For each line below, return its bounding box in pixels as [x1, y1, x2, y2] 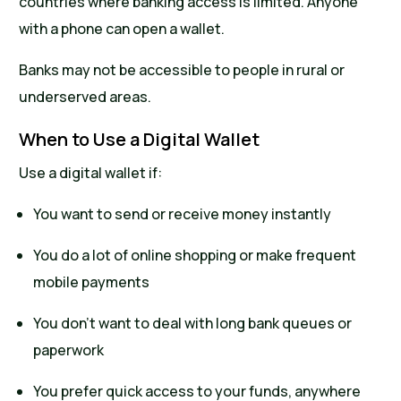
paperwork [33, 340, 105, 361]
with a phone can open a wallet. [19, 19, 226, 39]
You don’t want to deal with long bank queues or [33, 313, 353, 334]
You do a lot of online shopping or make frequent [33, 245, 357, 266]
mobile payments [33, 272, 150, 293]
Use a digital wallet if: [19, 163, 163, 183]
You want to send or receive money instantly [33, 204, 332, 225]
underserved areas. [19, 87, 152, 107]
